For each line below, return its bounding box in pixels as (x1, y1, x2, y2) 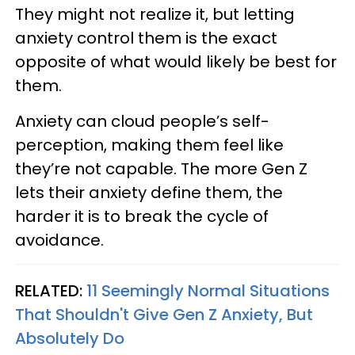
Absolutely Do (15, 327, 124, 349)
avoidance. (15, 229, 104, 251)
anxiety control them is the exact (15, 27, 277, 49)
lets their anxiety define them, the (15, 181, 283, 204)
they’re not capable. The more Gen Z (15, 158, 307, 180)
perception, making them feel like (15, 134, 284, 156)
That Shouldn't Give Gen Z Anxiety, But (15, 303, 313, 326)
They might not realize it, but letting (15, 3, 295, 25)
